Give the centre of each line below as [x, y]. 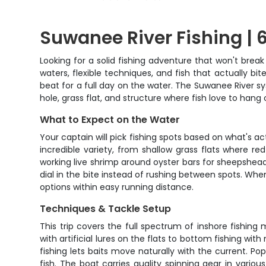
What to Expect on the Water [110, 120]
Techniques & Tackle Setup [106, 209]
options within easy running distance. [117, 187]
